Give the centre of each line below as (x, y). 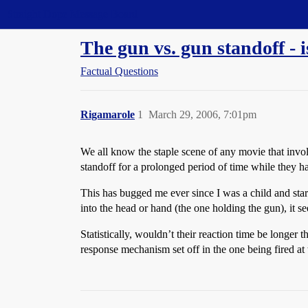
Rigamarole (108, 114)
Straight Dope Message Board (72, 14)
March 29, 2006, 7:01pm (202, 114)
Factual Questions (119, 71)
